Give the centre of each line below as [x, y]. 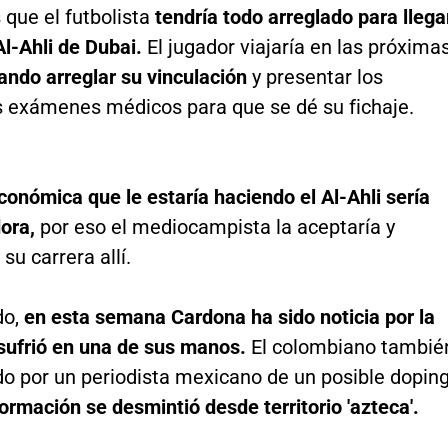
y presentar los [314, 76]
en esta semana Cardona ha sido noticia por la [229, 316]
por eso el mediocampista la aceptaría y [214, 226]
